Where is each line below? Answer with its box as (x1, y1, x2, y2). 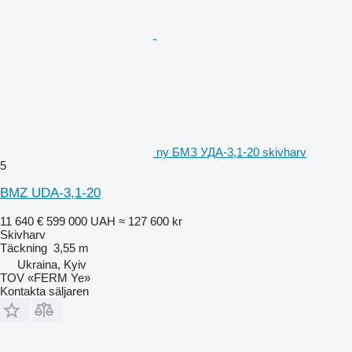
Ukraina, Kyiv (17, 257, 86, 271)
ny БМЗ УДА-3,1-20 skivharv (156, 145, 306, 159)
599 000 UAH (46, 214, 115, 228)
